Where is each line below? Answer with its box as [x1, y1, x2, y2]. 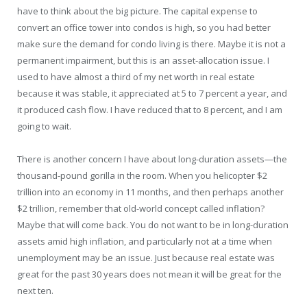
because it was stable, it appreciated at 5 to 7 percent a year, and [17, 87, 287, 100]
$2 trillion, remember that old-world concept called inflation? [17, 202, 265, 215]
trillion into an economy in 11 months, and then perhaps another [17, 186, 284, 199]
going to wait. [17, 120, 71, 133]
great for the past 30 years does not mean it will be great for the [17, 268, 282, 281]
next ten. [17, 284, 53, 297]
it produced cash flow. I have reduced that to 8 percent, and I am [17, 103, 282, 116]
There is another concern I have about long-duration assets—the [17, 153, 287, 166]
